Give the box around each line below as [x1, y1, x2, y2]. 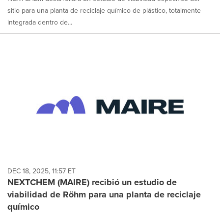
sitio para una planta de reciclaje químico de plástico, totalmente [7, 5, 201, 16]
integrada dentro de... [7, 17, 72, 27]
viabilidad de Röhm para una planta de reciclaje [7, 188, 201, 201]
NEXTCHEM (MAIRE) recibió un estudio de [7, 176, 177, 189]
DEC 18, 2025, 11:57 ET [7, 166, 76, 177]
